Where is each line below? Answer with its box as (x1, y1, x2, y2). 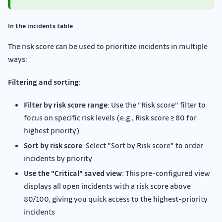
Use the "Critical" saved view (24, 168, 122, 178)
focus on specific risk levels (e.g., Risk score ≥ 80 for (24, 112, 197, 123)
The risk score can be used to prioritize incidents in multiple (8, 41, 208, 52)
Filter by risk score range (24, 100, 108, 110)
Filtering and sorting (8, 77, 79, 87)
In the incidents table (8, 21, 73, 30)
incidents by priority (24, 153, 92, 164)
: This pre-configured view (122, 168, 210, 178)
